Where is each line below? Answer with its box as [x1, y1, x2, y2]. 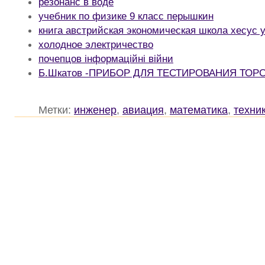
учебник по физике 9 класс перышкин [38, 10, 214, 22]
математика [170, 104, 228, 117]
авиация [122, 104, 164, 117]
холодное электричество [38, 38, 153, 51]
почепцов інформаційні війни [38, 53, 173, 65]
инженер [74, 104, 117, 117]
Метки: [38, 104, 74, 117]
